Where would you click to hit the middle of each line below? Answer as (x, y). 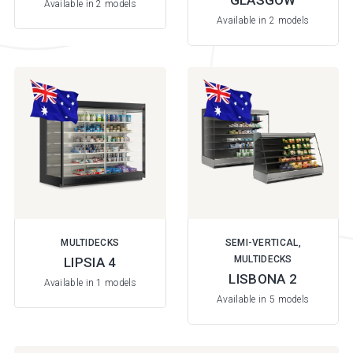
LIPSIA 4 (90, 262)
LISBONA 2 (263, 279)
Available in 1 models (90, 283)
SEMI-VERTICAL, (263, 242)
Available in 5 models (263, 300)
